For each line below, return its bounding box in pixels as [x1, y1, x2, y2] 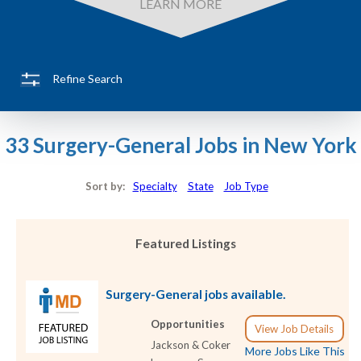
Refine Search [52, 72, 122, 85]
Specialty [132, 179, 177, 193]
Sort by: [85, 179, 133, 193]
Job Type [223, 179, 268, 193]
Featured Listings [135, 236, 236, 251]
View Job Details [255, 322, 334, 336]
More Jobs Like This [245, 344, 345, 359]
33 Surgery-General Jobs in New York [4, 132, 357, 159]
